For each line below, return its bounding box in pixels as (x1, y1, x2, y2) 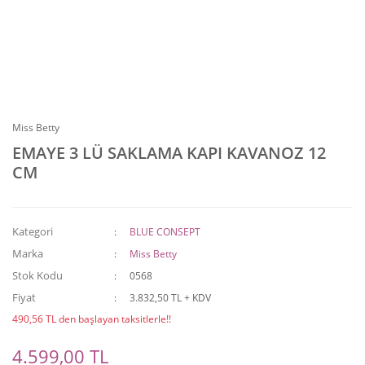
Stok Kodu (12, 268, 63, 283)
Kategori (12, 224, 53, 239)
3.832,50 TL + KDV (130, 291, 212, 305)
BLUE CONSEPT (130, 225, 201, 239)
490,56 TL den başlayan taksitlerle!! (12, 312, 171, 326)
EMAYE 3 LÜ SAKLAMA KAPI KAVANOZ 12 (12, 142, 326, 164)
